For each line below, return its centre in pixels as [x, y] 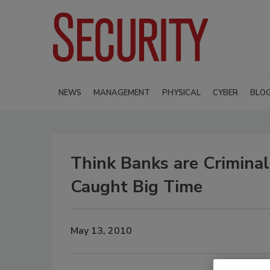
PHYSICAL [181, 93]
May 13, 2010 [101, 231]
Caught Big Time [137, 187]
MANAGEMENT [122, 93]
